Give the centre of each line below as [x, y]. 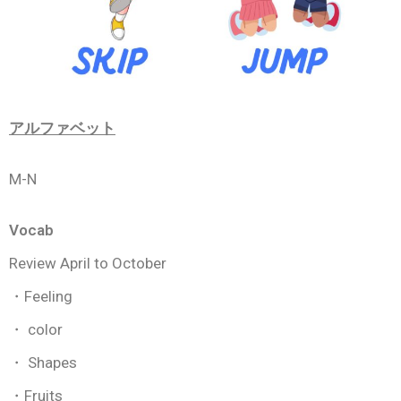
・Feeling [41, 296]
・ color [36, 329]
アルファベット [62, 128]
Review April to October [88, 263]
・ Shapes [43, 362]
